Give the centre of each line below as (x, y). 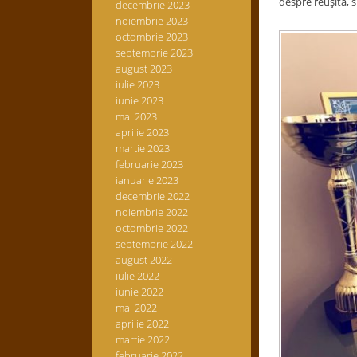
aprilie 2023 (142, 132)
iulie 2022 (137, 276)
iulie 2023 (137, 84)
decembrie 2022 (152, 196)
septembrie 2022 (154, 244)
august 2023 (143, 69)
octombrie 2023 (151, 37)
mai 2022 (136, 308)
